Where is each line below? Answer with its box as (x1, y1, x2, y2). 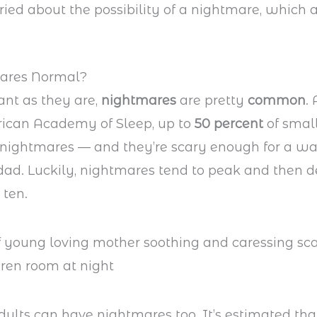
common (248, 93, 306, 109)
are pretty (180, 93, 248, 109)
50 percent (195, 116, 264, 132)
